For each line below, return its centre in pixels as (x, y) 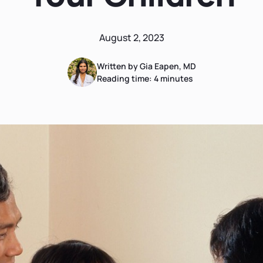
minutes (176, 78)
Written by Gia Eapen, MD (146, 66)
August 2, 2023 (131, 38)
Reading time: (125, 78)
